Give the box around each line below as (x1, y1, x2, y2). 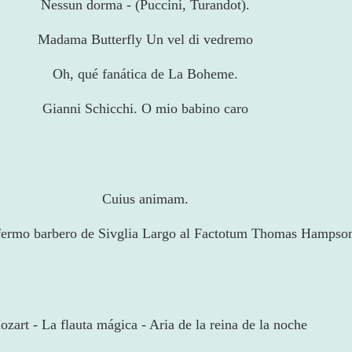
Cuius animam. (102, 191, 189, 207)
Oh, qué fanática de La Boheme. (53, 66, 238, 82)
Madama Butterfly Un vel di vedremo (38, 31, 253, 48)
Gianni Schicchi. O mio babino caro (42, 101, 248, 117)
